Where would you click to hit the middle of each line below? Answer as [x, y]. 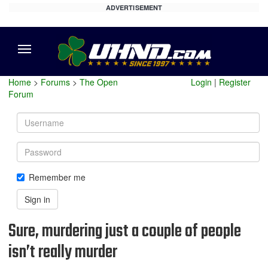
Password [36, 147]
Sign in [37, 199]
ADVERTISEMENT [134, 7]
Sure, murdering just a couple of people [125, 232]
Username [36, 118]
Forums [55, 82]
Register [235, 82]
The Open [99, 82]
